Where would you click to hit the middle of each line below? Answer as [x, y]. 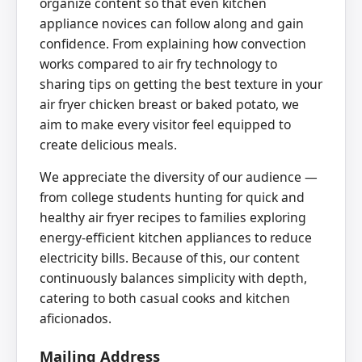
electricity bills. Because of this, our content [170, 258]
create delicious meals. [108, 144]
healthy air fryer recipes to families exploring [173, 218]
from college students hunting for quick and [172, 198]
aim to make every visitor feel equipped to [165, 124]
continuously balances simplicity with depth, [173, 278]
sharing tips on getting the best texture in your [181, 84]
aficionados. [76, 319]
